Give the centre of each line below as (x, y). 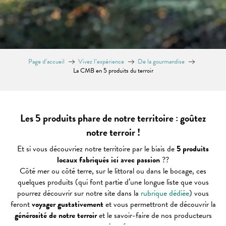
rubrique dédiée (165, 193)
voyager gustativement (67, 205)
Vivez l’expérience (101, 62)
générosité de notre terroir (55, 216)
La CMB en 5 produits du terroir (113, 71)
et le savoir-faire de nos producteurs (154, 216)
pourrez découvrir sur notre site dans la (79, 193)
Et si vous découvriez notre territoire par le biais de (97, 149)
